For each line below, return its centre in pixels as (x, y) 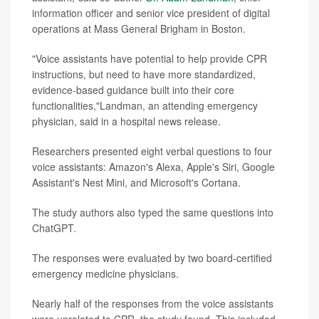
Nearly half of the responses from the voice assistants (153, 303)
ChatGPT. (54, 228)
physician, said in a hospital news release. (126, 121)
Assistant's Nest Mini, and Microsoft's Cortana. (136, 182)
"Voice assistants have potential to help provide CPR (150, 58)
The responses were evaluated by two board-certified (152, 257)
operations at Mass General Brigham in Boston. (139, 28)
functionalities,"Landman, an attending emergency (145, 105)
